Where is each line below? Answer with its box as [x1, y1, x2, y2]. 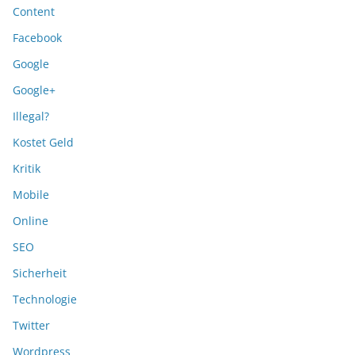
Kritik [13, 161, 40, 176]
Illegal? [13, 109, 49, 124]
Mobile [13, 187, 49, 202]
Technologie [13, 292, 77, 307]
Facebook [13, 30, 62, 45]
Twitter [13, 318, 50, 333]
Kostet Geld [13, 135, 74, 150]
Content [13, 4, 55, 19]
